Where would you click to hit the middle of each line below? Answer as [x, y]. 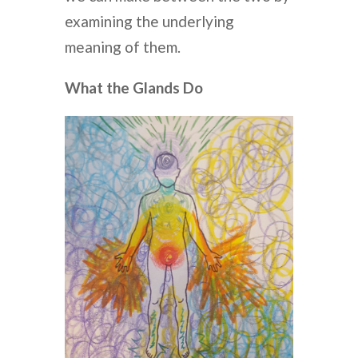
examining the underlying [149, 21]
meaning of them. [122, 46]
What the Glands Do [133, 87]
